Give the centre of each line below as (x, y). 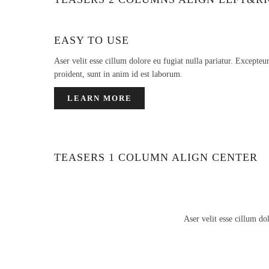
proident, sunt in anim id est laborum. (118, 74)
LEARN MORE (99, 98)
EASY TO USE (92, 40)
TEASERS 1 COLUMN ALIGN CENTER (156, 158)
